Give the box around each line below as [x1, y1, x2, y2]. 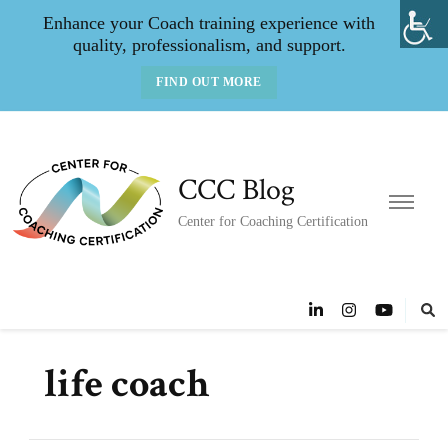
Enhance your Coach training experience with [43, 13, 375, 33]
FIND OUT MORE [156, 75, 262, 89]
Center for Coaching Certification [178, 213, 369, 229]
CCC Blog [178, 170, 296, 210]
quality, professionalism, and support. [72, 35, 346, 55]
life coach [44, 358, 209, 410]
